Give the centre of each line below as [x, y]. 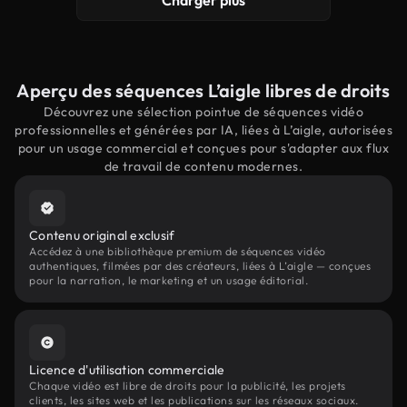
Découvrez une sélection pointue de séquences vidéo [203, 112]
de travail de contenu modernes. [203, 166]
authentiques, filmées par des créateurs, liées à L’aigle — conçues [200, 266]
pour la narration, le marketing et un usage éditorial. [169, 280]
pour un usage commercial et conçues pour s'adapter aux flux [203, 148]
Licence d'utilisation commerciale [127, 370]
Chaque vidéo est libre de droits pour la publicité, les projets [188, 386]
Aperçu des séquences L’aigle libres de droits [203, 90]
